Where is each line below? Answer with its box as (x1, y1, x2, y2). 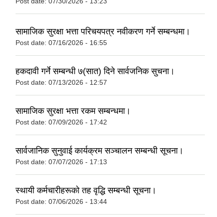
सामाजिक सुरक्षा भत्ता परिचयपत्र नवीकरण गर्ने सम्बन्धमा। (15, 27, 190, 37)
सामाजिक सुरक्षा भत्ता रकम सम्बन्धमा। (15, 106, 131, 116)
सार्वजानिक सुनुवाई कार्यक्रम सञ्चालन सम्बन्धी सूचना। (15, 146, 184, 156)
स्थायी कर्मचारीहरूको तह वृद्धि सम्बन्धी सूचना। (15, 186, 156, 196)
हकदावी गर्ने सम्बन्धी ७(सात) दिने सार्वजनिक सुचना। (15, 66, 175, 77)
